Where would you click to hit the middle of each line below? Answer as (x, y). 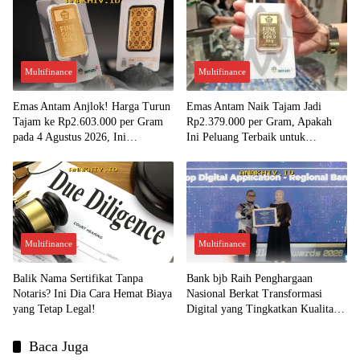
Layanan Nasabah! (228, 324)
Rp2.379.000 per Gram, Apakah (259, 122)
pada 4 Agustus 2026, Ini (70, 137)
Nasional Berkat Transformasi (254, 293)
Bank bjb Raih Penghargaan (250, 278)
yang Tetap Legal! (54, 309)
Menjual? (207, 153)
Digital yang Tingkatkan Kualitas (262, 309)
